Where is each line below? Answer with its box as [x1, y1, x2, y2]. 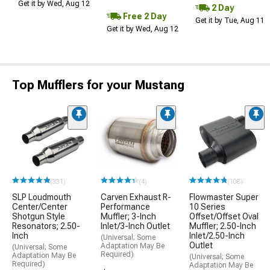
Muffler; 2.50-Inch [189, 221, 256, 231]
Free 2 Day [121, 11, 166, 21]
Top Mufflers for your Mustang [12, 78, 184, 93]
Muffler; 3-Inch [101, 211, 156, 221]
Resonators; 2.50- [12, 221, 80, 231]
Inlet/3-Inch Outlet [101, 221, 170, 231]
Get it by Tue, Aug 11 [195, 16, 265, 25]
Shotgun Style [12, 211, 65, 221]
